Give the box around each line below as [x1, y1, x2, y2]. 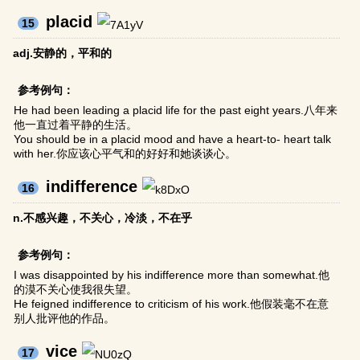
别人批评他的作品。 [14, 312, 116, 325]
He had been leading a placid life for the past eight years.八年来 [14, 104, 338, 117]
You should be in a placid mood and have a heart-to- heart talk [14, 133, 332, 146]
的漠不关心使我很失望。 [14, 283, 138, 297]
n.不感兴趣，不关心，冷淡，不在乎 [13, 211, 193, 225]
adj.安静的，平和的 [13, 47, 112, 60]
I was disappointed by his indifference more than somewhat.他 [14, 268, 330, 282]
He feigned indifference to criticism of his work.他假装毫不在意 [14, 297, 329, 311]
